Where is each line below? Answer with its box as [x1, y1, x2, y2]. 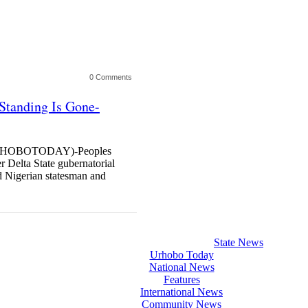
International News [140, 286, 223, 298]
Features [163, 274, 200, 286]
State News [214, 236, 263, 249]
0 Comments [89, 73, 132, 81]
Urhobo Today [149, 249, 214, 261]
